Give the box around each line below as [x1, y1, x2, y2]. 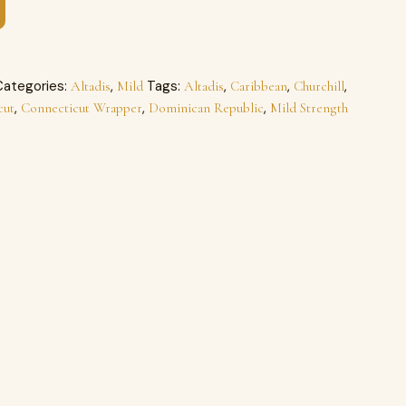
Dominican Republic [148, 99, 264, 116]
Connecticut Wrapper [20, 99, 142, 116]
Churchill [293, 77, 344, 94]
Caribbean [229, 77, 287, 94]
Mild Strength [269, 99, 348, 116]
